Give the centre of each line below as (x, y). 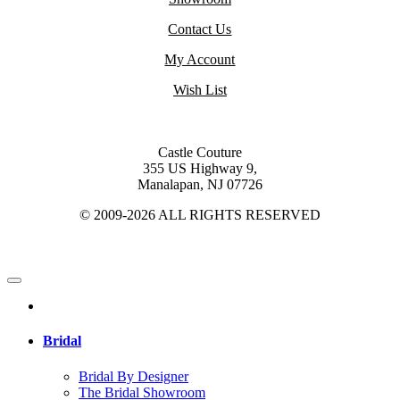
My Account (200, 60)
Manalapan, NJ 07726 (200, 185)
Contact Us (200, 29)
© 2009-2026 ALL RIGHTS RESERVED (200, 215)
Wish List (200, 90)
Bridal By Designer (133, 376)
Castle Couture (200, 153)
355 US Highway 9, (200, 169)
